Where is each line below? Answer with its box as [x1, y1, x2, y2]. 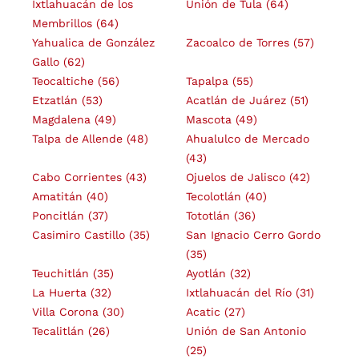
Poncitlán [32, 209, 88, 222]
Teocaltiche [32, 75, 98, 87]
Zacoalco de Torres [185, 36, 293, 49]
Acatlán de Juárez [185, 94, 290, 107]
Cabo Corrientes [32, 171, 126, 184]
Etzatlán [32, 94, 82, 107]
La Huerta [32, 286, 91, 299]
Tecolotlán [185, 190, 245, 203]
